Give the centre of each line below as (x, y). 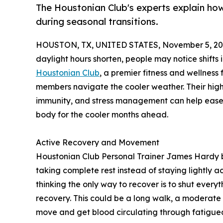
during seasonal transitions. (97, 22)
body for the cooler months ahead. (102, 115)
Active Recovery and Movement (98, 143)
